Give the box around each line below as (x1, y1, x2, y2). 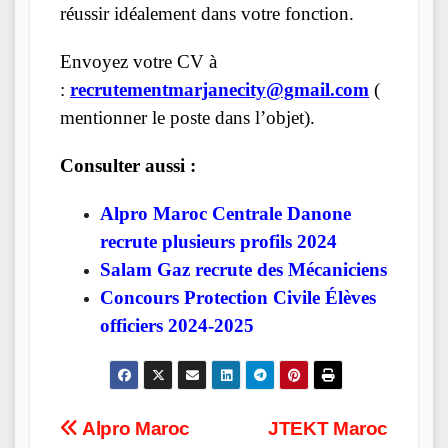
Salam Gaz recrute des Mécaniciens (100, 259, 387, 281)
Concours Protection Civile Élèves (100, 287, 376, 309)
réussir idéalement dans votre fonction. (60, 3, 354, 25)
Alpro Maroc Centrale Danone (100, 203, 351, 225)
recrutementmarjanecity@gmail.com (70, 79, 369, 101)
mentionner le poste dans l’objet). (60, 107, 315, 129)
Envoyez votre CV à (60, 51, 217, 73)
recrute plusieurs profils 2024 (100, 231, 337, 253)
